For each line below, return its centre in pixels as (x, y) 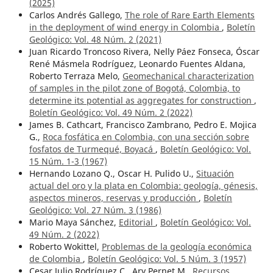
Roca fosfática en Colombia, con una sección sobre (146, 137)
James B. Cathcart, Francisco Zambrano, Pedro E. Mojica (143, 125)
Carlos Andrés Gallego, (77, 15)
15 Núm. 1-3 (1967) (68, 161)
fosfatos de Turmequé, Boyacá (92, 149)
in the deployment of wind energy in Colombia (125, 27)
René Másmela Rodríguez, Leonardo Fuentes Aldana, (137, 64)
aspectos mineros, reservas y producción (114, 198)
